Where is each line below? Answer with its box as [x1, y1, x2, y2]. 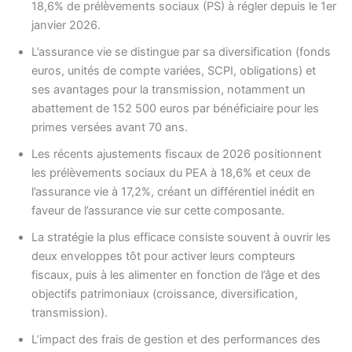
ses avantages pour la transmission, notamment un [31, 82, 306, 97]
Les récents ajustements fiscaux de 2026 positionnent [31, 146, 321, 161]
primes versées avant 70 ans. [31, 119, 188, 134]
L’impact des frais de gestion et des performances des [31, 332, 321, 346]
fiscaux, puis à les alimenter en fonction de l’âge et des [31, 267, 321, 282]
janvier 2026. [31, 17, 101, 32]
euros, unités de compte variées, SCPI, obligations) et [31, 63, 316, 78]
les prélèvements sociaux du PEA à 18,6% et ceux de [31, 165, 310, 180]
